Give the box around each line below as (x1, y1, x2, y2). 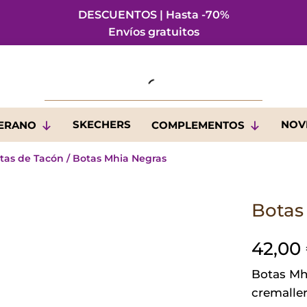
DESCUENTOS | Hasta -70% (77, 8, 230, 21)
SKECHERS (72, 118, 131, 131)
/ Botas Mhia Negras (64, 152, 167, 164)
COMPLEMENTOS (151, 119, 245, 132)
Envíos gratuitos (108, 25, 199, 38)
